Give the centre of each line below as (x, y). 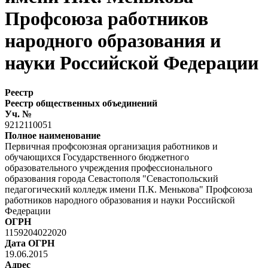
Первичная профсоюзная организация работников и (111, 146)
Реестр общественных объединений (81, 103)
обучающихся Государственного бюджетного (97, 157)
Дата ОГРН (30, 243)
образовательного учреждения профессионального (109, 167)
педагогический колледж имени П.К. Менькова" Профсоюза (129, 189)
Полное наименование (53, 135)
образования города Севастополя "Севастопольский (112, 178)
